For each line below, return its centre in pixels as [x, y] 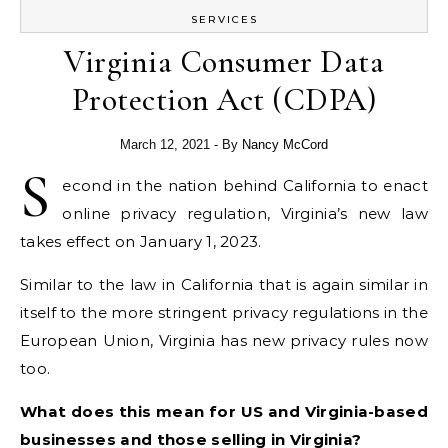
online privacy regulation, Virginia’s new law [245, 213]
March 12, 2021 [165, 144]
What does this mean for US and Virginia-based [224, 411]
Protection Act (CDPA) [224, 99]
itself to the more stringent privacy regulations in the [224, 312]
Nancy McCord [285, 144]
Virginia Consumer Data [224, 61]
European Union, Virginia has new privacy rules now [224, 340]
